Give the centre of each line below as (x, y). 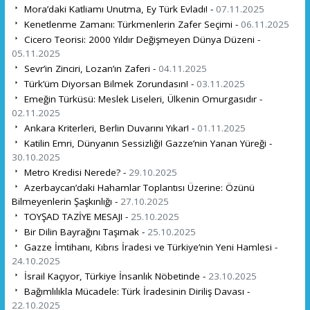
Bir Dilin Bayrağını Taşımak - (84, 231)
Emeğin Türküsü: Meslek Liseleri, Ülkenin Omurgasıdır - (142, 99)
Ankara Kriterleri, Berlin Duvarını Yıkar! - (109, 128)
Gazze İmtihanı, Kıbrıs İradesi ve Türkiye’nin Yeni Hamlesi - (149, 247)
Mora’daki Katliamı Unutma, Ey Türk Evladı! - (118, 9)
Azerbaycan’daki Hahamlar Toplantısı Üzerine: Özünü (138, 187)
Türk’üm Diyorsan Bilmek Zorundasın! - (109, 83)
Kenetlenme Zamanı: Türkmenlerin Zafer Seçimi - (131, 24)
